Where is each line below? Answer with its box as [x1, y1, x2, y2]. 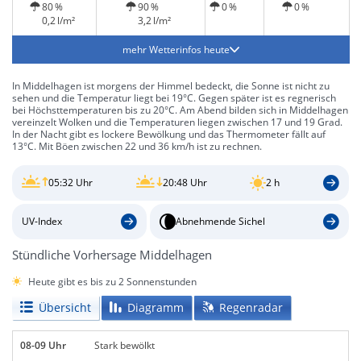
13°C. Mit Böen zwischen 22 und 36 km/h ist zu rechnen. [12, 139, 262, 153]
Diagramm [127, 299, 184, 315]
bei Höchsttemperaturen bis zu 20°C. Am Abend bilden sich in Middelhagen [12, 103, 348, 117]
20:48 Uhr [162, 176, 207, 190]
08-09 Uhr [20, 338, 66, 352]
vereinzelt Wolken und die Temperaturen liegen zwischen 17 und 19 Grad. [12, 115, 342, 129]
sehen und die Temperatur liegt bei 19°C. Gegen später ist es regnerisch [12, 91, 336, 105]
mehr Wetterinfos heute [122, 43, 230, 56]
